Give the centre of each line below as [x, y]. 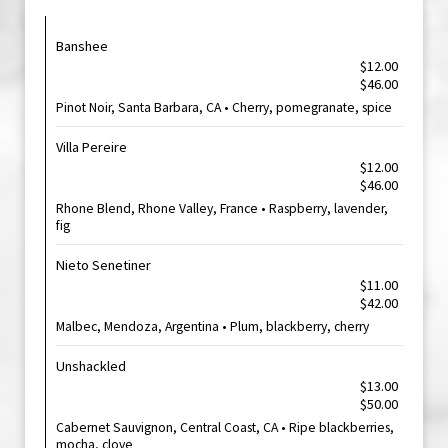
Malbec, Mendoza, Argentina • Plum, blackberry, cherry [212, 326]
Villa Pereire [91, 147]
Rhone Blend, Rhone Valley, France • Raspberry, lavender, [222, 208]
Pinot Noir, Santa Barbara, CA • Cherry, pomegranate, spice [224, 107]
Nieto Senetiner [103, 265]
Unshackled [91, 366]
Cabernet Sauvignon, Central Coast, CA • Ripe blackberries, [225, 427]
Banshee [82, 46]
